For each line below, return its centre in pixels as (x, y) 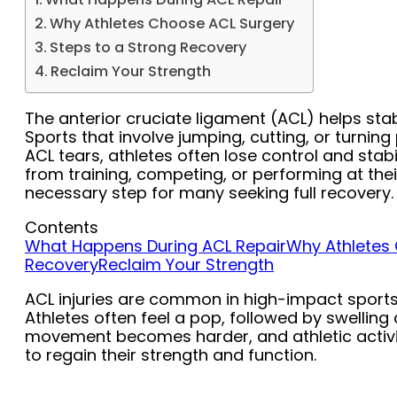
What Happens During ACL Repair (156, 246)
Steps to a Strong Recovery (148, 48)
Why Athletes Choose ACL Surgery (172, 24)
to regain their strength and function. (171, 355)
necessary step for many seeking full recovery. (209, 193)
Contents (62, 228)
